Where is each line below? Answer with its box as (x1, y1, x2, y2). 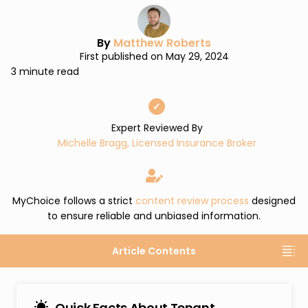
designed (249, 194, 296, 208)
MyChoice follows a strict (12, 194, 135, 208)
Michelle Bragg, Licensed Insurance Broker (57, 136, 256, 150)
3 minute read (11, 65, 79, 78)
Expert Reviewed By (111, 121, 203, 135)
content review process (135, 194, 249, 208)
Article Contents (112, 244, 196, 258)
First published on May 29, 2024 (79, 49, 229, 63)
